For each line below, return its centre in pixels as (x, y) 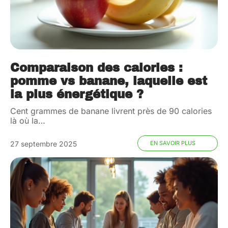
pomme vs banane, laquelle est (109, 81)
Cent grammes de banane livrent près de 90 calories (111, 111)
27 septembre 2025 (44, 144)
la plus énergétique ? (77, 95)
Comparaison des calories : (96, 68)
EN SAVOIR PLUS (173, 143)
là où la (24, 121)
